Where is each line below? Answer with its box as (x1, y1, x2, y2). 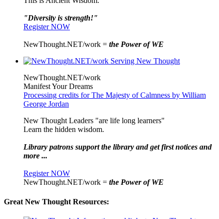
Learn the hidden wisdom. (23, 125, 104, 134)
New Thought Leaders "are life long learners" (23, 116, 165, 125)
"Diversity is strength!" (23, 14, 98, 22)
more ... (23, 152, 47, 160)
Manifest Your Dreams (23, 82, 93, 91)
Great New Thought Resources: (4, 197, 109, 206)
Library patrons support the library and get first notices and (23, 143, 212, 152)
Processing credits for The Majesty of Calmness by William (23, 91, 206, 100)
